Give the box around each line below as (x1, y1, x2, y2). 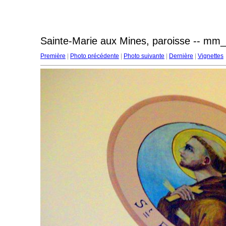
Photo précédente (70, 52, 119, 60)
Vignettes (198, 52, 223, 60)
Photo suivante (124, 52, 164, 60)
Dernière (169, 52, 193, 60)
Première (40, 52, 66, 60)
